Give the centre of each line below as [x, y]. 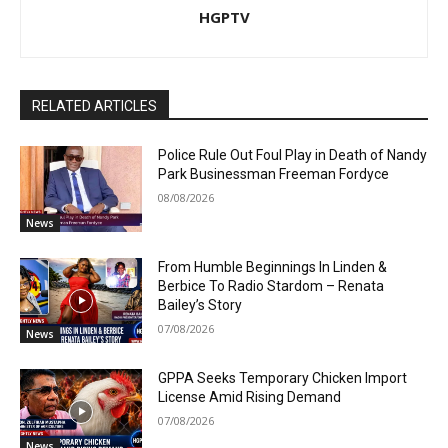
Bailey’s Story [200, 304]
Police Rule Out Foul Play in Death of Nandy [293, 155]
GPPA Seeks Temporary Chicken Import [283, 378]
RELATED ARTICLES [94, 106]
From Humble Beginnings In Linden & [273, 266]
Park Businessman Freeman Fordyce [274, 174]
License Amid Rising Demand [250, 397]
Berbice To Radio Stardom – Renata [271, 285]
